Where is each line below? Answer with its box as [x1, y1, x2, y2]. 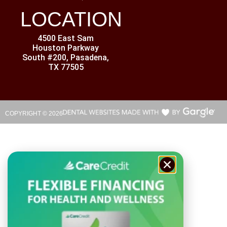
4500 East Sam [37, 33, 94, 44]
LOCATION [20, 8, 122, 31]
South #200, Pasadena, [22, 53, 109, 63]
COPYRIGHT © [5, 110, 49, 118]
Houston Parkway [32, 43, 99, 53]
